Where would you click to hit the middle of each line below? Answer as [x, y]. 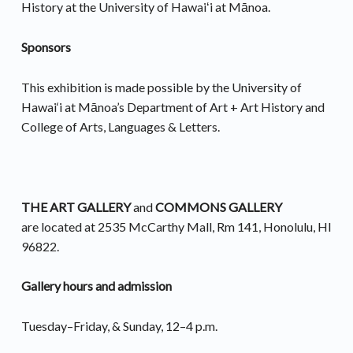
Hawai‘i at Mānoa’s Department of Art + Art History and [173, 106]
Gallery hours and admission [96, 286]
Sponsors [46, 46]
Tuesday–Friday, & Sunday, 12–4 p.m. [119, 326]
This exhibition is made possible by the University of [161, 87]
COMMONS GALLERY [217, 206]
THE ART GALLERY [77, 206]
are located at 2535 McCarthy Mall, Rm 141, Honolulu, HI [176, 226]
